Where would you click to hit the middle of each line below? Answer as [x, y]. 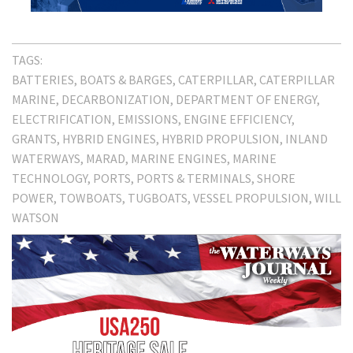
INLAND [307, 139]
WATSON [35, 218]
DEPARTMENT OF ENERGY [246, 100]
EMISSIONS [148, 119]
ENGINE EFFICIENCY [238, 119]
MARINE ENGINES [179, 159]
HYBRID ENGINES [109, 139]
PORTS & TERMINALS [194, 178]
